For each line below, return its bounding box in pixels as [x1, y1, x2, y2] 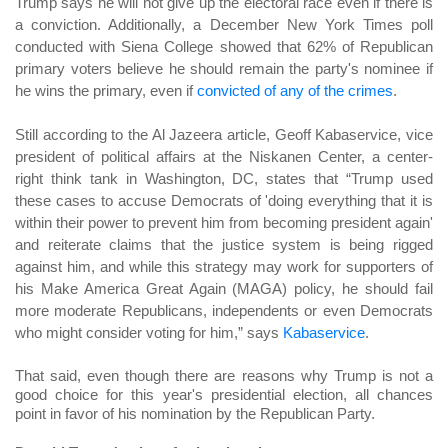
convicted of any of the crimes [197, 82, 393, 100]
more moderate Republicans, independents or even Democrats [15, 302, 433, 320]
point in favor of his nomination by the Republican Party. [15, 405, 375, 423]
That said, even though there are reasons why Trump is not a [15, 367, 433, 385]
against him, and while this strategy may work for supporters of [15, 258, 433, 276]
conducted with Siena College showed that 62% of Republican [15, 38, 433, 56]
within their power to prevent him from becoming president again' [15, 214, 433, 232]
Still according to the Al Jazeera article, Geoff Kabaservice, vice [15, 126, 433, 144]
